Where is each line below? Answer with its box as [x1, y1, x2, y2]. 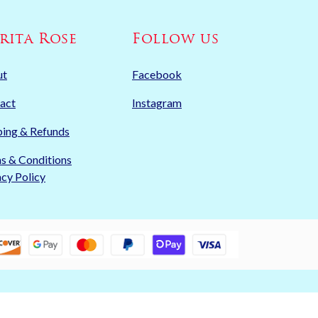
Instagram [132, 96, 182, 110]
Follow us [132, 33, 219, 48]
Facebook [132, 67, 182, 82]
